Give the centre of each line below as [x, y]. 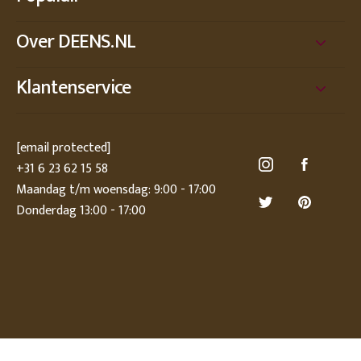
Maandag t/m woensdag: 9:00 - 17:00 [116, 190]
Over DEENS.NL [76, 42]
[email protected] [63, 148]
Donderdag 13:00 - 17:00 [81, 211]
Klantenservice [74, 88]
